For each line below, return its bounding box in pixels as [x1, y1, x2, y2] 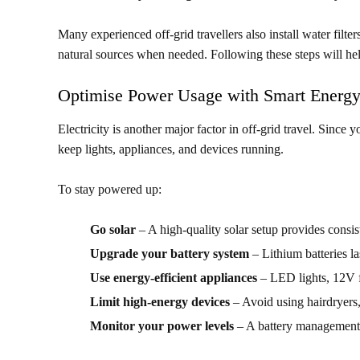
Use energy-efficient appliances [90, 271, 257, 285]
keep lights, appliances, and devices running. [58, 142, 284, 157]
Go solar [90, 223, 136, 237]
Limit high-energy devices [90, 295, 230, 309]
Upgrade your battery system [90, 247, 249, 261]
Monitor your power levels [90, 319, 234, 333]
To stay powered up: [58, 182, 162, 197]
